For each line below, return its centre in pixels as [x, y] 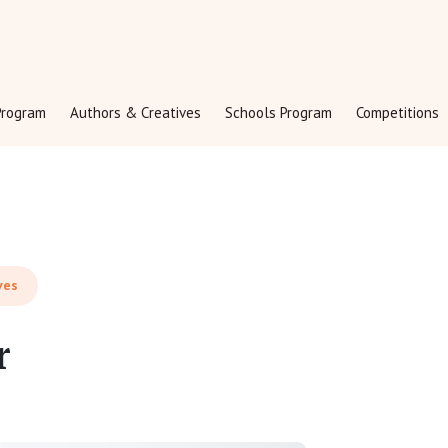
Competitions [397, 112]
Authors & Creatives [135, 112]
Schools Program [278, 112]
